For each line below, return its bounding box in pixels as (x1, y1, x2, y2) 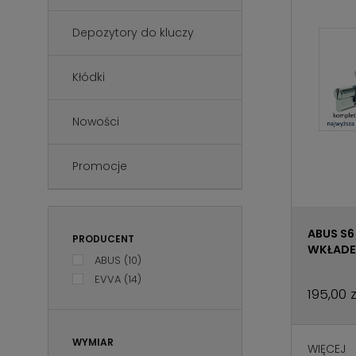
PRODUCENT (72, 232, 134, 246)
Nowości (72, 114, 119, 130)
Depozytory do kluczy (72, 25, 194, 41)
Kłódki (72, 69, 105, 85)
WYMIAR (72, 335, 114, 349)
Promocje (72, 158, 127, 174)
